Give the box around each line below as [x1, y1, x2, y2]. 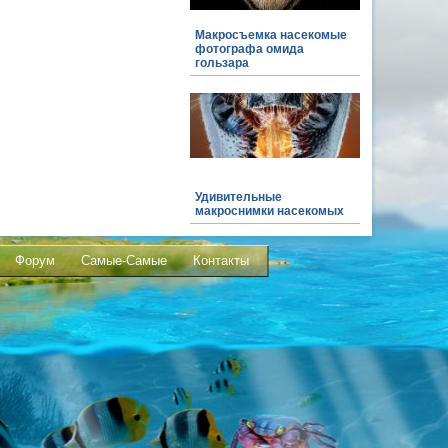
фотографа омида [195, 42, 304, 56]
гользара [195, 56, 249, 70]
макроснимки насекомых [195, 204, 344, 218]
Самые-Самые [80, 253, 167, 268]
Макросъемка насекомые [195, 28, 347, 42]
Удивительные [195, 190, 282, 204]
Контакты [192, 253, 249, 268]
